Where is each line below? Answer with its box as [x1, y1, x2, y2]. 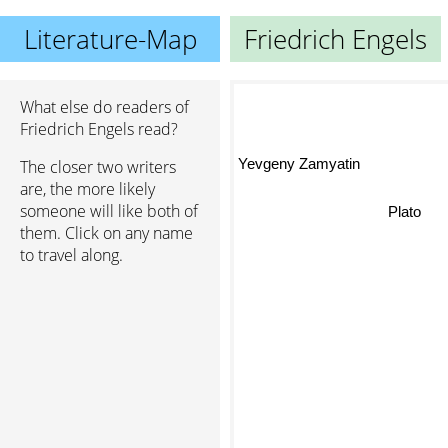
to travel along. [20, 244, 123, 266]
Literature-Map [23, 21, 197, 57]
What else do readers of [20, 96, 189, 118]
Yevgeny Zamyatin [238, 154, 360, 172]
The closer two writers [20, 156, 176, 178]
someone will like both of [20, 200, 198, 222]
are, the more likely [20, 178, 155, 200]
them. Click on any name [20, 222, 193, 244]
